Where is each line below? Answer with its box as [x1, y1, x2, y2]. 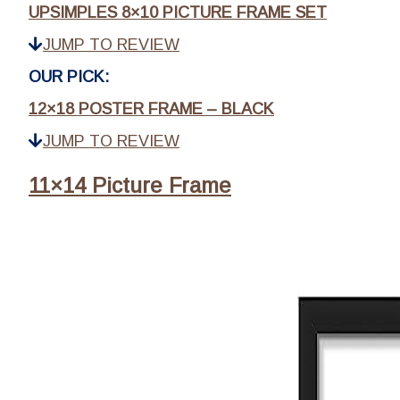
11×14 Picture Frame [29, 173, 231, 197]
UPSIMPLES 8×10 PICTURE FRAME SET [29, 4, 327, 21]
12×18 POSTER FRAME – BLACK [29, 100, 274, 118]
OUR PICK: [29, 68, 109, 86]
